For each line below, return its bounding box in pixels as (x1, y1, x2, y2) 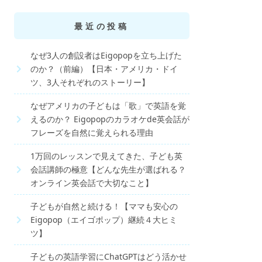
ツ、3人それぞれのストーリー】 (30, 77, 150, 88)
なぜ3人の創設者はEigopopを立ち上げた (30, 50, 182, 61)
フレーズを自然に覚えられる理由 (30, 127, 153, 138)
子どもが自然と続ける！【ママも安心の (30, 201, 178, 212)
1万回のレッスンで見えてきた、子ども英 (30, 150, 182, 161)
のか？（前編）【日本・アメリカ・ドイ (30, 63, 178, 74)
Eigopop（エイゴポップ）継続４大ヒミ (30, 214, 177, 225)
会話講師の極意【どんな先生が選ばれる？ (30, 164, 186, 175)
